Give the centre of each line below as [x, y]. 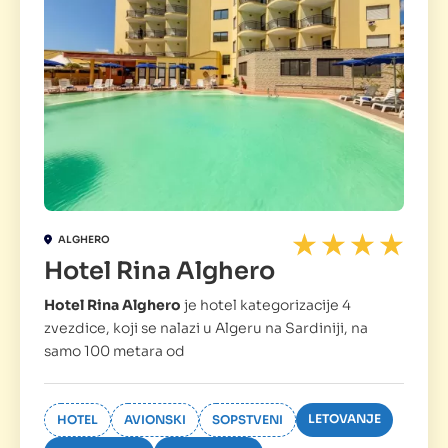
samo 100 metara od [114, 350]
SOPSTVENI [247, 419]
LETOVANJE [344, 418]
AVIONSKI [155, 419]
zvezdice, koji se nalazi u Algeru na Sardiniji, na [206, 327]
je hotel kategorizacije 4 [266, 304]
